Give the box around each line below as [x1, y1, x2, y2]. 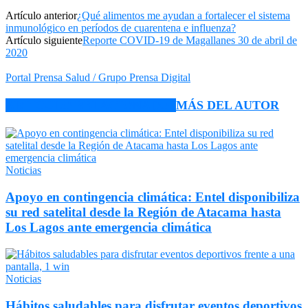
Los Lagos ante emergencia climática [5, 220, 212, 235]
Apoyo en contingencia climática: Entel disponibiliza [5, 190, 300, 205]
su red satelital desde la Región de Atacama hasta [5, 205, 281, 220]
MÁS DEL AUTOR [176, 98, 279, 113]
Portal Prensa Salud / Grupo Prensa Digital [5, 71, 190, 83]
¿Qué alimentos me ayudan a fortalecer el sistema [77, 9, 290, 21]
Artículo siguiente [5, 34, 82, 46]
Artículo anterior [5, 9, 77, 21]
